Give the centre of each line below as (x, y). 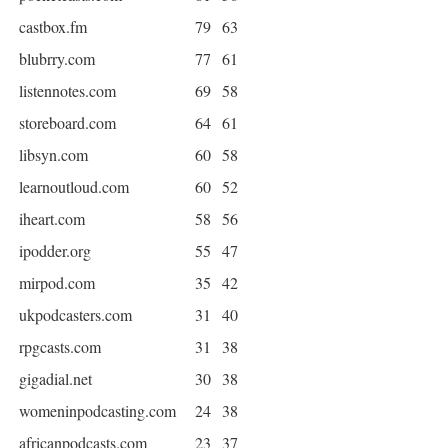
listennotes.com (67, 91)
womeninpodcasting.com (97, 411)
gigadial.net (55, 379)
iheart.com (52, 219)
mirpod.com (57, 283)
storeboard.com (67, 123)
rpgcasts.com (60, 347)
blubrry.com (57, 59)
